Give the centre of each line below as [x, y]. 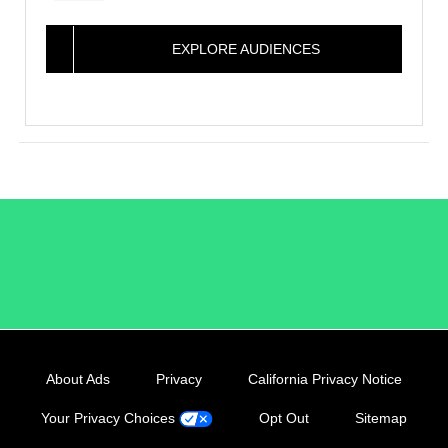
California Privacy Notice [324, 379]
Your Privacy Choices [109, 418]
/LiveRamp [223, 258]
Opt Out [284, 418]
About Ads [77, 379]
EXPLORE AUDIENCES [246, 49]
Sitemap [381, 418]
